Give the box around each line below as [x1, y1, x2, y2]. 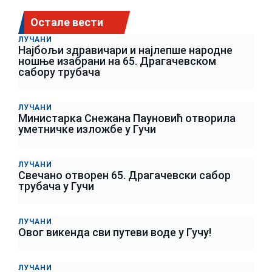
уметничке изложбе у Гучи [18, 122, 156, 135]
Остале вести [30, 15, 103, 29]
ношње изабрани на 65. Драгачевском [18, 54, 216, 67]
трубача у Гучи [18, 179, 94, 192]
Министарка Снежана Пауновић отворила [18, 111, 236, 124]
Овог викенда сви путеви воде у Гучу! [18, 225, 211, 239]
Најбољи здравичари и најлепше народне [18, 43, 233, 56]
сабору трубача [18, 65, 100, 78]
